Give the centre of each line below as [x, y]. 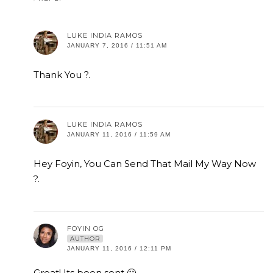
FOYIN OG [86, 229]
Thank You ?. [62, 75]
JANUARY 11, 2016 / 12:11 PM [119, 249]
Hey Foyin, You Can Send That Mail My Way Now [145, 164]
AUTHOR [85, 239]
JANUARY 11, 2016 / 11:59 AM [119, 135]
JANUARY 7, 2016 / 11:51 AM [117, 46]
